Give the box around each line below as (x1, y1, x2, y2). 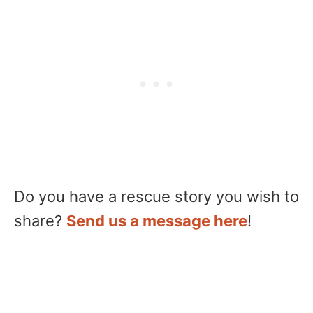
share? (14, 212, 66, 230)
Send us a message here (66, 212, 247, 230)
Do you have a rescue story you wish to (14, 187, 299, 205)
